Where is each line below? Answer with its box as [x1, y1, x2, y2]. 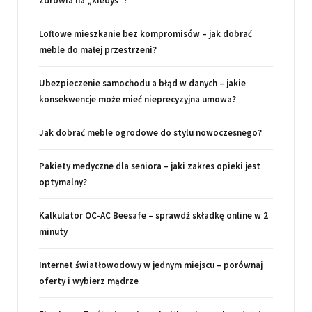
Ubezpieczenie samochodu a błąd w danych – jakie [39, 77, 246, 90]
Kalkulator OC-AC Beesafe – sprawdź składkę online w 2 [39, 210, 268, 222]
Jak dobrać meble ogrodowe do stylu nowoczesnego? [39, 127, 262, 139]
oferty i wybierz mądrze [39, 275, 139, 288]
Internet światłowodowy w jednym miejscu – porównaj [39, 259, 263, 272]
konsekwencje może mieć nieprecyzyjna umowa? [39, 93, 236, 106]
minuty [39, 226, 68, 238]
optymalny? [39, 176, 87, 189]
